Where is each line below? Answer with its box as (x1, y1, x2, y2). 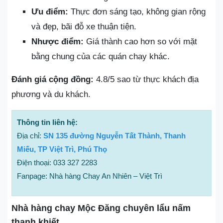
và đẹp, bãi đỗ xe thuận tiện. (31, 22, 136, 32)
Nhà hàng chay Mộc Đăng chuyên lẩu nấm (11, 203, 191, 214)
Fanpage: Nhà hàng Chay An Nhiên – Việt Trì (17, 172, 162, 181)
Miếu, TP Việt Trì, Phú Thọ (17, 145, 107, 154)
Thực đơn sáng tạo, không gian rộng (68, 7, 206, 17)
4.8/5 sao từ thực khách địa (94, 75, 199, 85)
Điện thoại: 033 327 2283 (17, 158, 97, 167)
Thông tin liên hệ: (17, 118, 78, 127)
